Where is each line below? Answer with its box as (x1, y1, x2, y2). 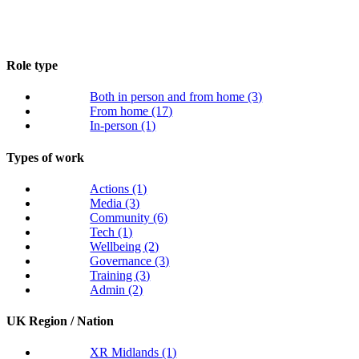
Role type (6, 58, 58, 73)
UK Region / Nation (6, 314, 114, 329)
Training (90, 268, 136, 282)
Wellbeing (90, 239, 145, 253)
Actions (90, 181, 133, 196)
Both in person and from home (90, 90, 248, 104)
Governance (90, 253, 155, 268)
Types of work (6, 150, 84, 164)
